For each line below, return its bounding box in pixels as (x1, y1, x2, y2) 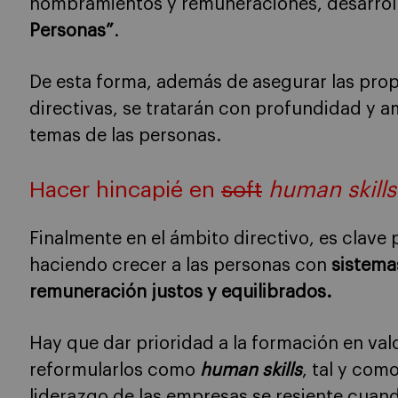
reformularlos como (29, 362, 200, 379)
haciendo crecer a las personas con (29, 257, 331, 275)
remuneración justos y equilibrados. (29, 283, 331, 301)
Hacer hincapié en (29, 179, 221, 203)
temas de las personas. (29, 127, 221, 146)
